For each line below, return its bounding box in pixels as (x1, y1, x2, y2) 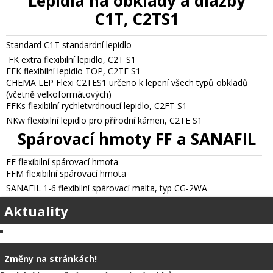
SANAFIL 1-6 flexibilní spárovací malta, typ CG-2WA (6, 182, 207, 194)
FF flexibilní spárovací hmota (6, 155, 118, 168)
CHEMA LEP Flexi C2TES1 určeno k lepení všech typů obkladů (6, 76, 248, 88)
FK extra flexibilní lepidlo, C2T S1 (9, 53, 136, 65)
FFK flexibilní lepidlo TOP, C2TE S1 (6, 65, 141, 77)
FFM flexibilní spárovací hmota (6, 167, 126, 179)
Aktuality (4, 201, 68, 220)
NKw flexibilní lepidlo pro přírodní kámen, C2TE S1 (6, 114, 202, 126)
